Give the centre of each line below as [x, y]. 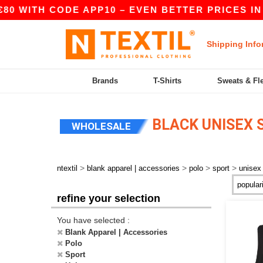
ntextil [67, 168]
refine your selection [109, 198]
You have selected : [93, 220]
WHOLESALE [101, 126]
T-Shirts [168, 81]
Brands [105, 81]
